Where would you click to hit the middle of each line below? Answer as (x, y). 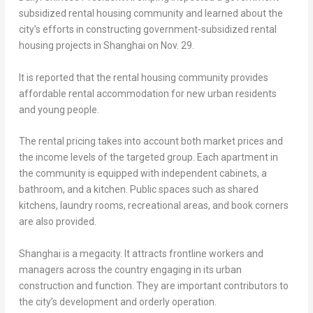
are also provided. (57, 222)
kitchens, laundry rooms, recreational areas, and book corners (153, 206)
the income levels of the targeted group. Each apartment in (148, 158)
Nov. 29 (176, 46)
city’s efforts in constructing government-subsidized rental (147, 30)
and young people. (59, 109)
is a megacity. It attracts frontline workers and (162, 253)
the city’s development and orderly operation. (117, 301)
